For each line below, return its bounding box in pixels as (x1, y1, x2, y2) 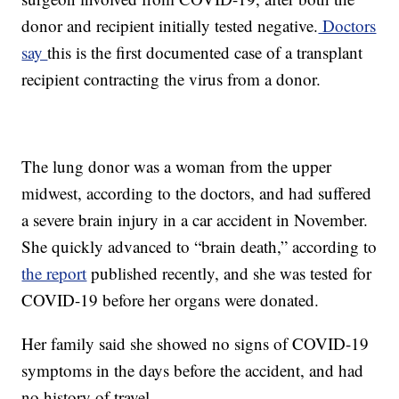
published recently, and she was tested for (86, 262, 372, 285)
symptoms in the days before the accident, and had (21, 359, 364, 382)
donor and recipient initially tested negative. (21, 14, 319, 37)
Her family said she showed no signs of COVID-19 (21, 332, 370, 355)
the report (21, 262, 87, 285)
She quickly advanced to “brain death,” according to (21, 235, 378, 258)
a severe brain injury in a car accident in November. (21, 208, 369, 232)
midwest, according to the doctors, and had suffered (21, 182, 372, 205)
